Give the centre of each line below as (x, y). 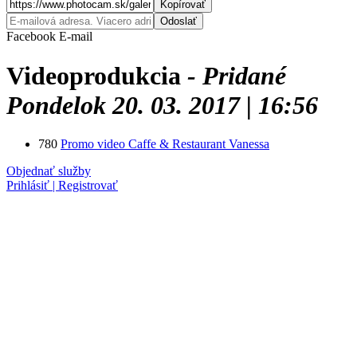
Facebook (31, 37)
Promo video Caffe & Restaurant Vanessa (165, 144)
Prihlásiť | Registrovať (62, 186)
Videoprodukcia (97, 75)
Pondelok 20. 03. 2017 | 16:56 (162, 105)
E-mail (76, 37)
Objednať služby (49, 171)
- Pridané (237, 75)
